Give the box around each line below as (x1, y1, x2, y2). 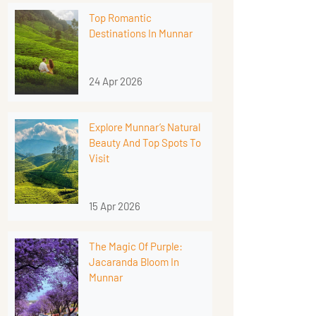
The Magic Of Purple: (89, 240, 183, 253)
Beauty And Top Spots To (89, 136, 201, 150)
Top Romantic (89, 11, 152, 24)
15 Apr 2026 (89, 200, 140, 213)
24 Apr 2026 (89, 74, 142, 87)
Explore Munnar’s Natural (89, 121, 200, 134)
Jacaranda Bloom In (89, 255, 179, 269)
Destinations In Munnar (89, 26, 193, 39)
